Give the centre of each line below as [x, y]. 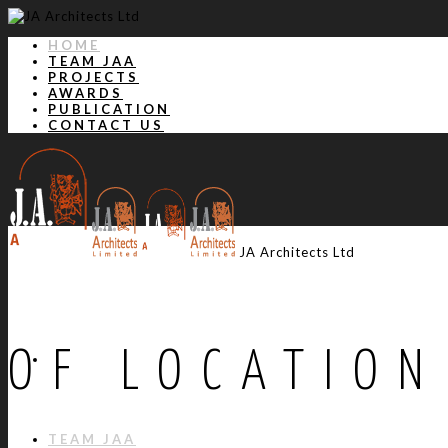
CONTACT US [106, 125]
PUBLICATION [109, 109]
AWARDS [85, 93]
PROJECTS [93, 77]
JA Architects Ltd [297, 252]
